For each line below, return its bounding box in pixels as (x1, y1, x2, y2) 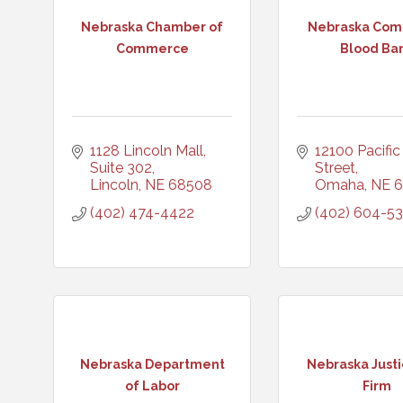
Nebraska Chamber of (81, 19, 223, 34)
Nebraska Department (79, 356, 225, 372)
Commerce (115, 40, 189, 56)
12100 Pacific (315, 142, 400, 159)
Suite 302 (90, 159, 152, 176)
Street (315, 159, 355, 176)
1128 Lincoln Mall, (90, 142, 206, 159)
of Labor (124, 378, 180, 393)
